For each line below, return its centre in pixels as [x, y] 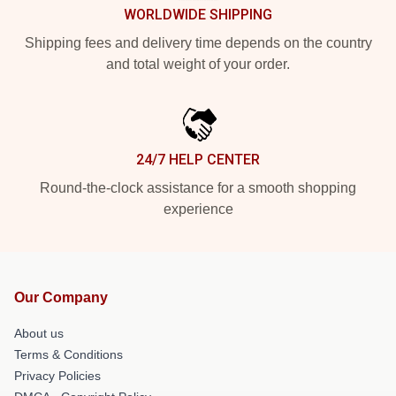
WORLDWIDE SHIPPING [198, 15]
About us [39, 333]
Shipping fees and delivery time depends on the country [198, 43]
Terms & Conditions [69, 354]
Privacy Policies [57, 376]
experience [198, 209]
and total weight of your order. [198, 64]
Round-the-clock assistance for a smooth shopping [198, 188]
